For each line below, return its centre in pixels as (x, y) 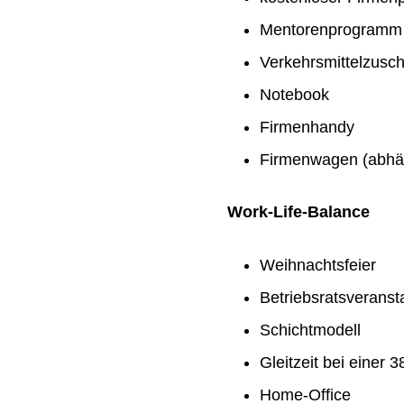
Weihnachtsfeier (318, 265)
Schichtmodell (310, 330)
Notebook (294, 95)
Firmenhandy (307, 128)
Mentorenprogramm (331, 30)
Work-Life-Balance (298, 212)
